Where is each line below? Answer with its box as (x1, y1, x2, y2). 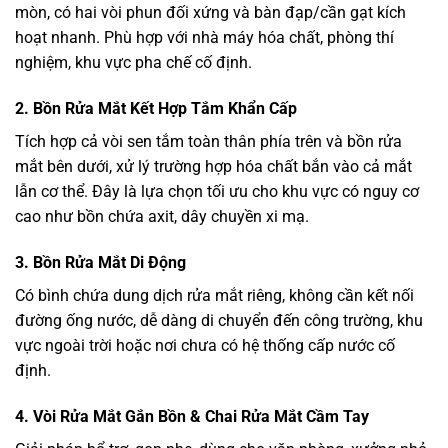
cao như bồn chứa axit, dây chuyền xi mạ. (15, 207, 309, 227)
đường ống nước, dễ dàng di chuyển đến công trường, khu (15, 310, 423, 330)
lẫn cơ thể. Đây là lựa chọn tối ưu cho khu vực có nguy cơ (15, 182, 419, 202)
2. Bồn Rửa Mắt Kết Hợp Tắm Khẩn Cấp (15, 99, 297, 119)
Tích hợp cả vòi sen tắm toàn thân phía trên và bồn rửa (15, 132, 402, 152)
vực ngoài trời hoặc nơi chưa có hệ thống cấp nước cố (15, 335, 395, 355)
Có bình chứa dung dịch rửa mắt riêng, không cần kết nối (15, 285, 414, 305)
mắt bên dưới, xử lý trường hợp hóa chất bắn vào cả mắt (15, 157, 412, 177)
